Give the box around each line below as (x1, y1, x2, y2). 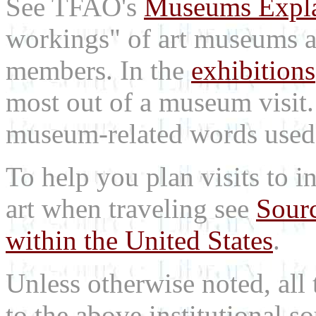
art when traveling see (6, 193, 256, 224)
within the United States (6, 225, 273, 256)
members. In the (6, 55, 191, 86)
